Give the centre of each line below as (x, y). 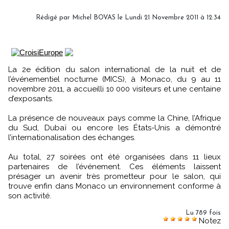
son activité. (30, 196)
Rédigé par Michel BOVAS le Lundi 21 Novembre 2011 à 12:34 (128, 17)
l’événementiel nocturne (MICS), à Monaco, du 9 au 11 (114, 79)
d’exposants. (31, 98)
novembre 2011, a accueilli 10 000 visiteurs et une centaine (114, 89)
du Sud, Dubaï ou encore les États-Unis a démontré (114, 128)
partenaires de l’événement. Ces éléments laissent (114, 166)
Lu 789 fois (203, 213)
